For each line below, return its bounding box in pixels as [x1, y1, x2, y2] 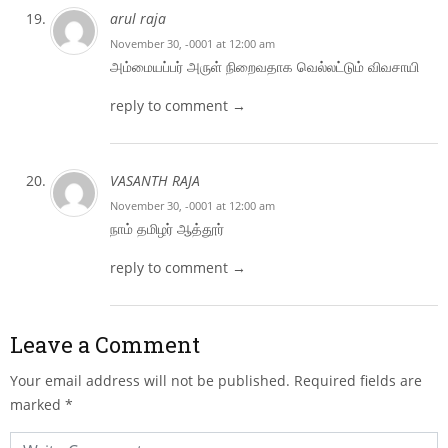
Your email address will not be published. [10, 370, 290, 390]
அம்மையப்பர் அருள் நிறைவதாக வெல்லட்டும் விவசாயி [110, 56, 419, 76]
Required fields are [294, 370, 422, 390]
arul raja [110, 8, 166, 28]
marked [10, 394, 65, 414]
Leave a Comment [10, 329, 200, 359]
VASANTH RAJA [110, 170, 200, 190]
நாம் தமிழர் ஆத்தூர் [110, 218, 224, 238]
